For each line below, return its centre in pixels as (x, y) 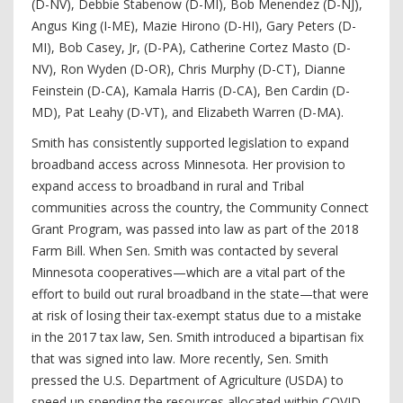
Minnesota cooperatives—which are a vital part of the (188, 272)
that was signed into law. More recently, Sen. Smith (180, 358)
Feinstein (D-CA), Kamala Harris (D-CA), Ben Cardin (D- (191, 90)
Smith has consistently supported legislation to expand (190, 143)
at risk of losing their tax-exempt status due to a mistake (197, 315)
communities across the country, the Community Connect (200, 207)
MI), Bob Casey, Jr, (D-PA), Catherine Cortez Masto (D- (191, 47)
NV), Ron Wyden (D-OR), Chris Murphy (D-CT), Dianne (188, 69)
